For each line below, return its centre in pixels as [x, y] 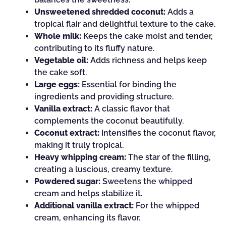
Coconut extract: [67, 133]
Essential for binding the [128, 84]
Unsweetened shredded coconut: [100, 12]
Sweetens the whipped [146, 181]
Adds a [180, 12]
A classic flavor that [131, 109]
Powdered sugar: [67, 181]
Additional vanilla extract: [84, 206]
